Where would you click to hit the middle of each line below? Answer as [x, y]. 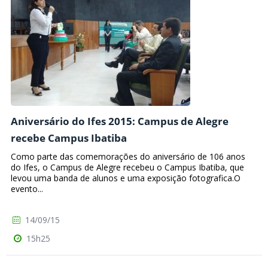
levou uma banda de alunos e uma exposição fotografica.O [126, 178]
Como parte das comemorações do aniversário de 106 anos [128, 156]
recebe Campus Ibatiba [69, 138]
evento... [27, 188]
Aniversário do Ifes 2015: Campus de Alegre [120, 121]
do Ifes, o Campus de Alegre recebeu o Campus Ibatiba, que [127, 167]
